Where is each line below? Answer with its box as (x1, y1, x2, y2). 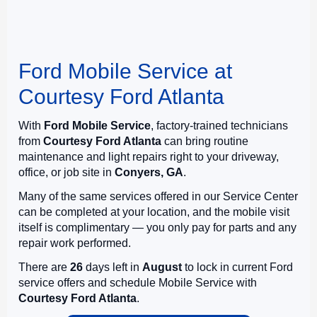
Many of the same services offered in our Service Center (18, 190, 298, 202)
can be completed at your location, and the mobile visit (18, 205, 289, 218)
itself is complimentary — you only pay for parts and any (18, 221, 296, 234)
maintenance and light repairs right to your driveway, (18, 150, 279, 163)
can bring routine (161, 134, 248, 147)
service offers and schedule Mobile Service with (18, 276, 257, 289)
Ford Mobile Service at (18, 59, 232, 83)
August (142, 260, 182, 273)
